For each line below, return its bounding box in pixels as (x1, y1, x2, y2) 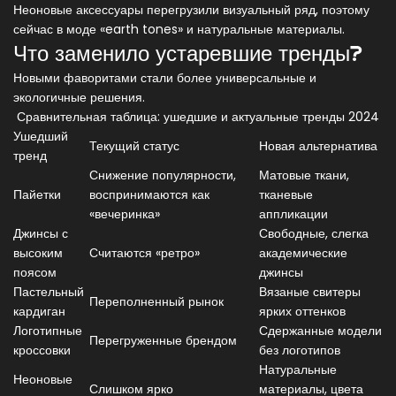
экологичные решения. (13, 88, 145, 107)
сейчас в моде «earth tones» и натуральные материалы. (13, 20, 345, 39)
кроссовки (13, 341, 71, 360)
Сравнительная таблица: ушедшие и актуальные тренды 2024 (17, 108, 379, 126)
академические (259, 244, 347, 263)
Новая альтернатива (259, 137, 377, 156)
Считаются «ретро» (89, 244, 200, 263)
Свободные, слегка (259, 225, 369, 243)
